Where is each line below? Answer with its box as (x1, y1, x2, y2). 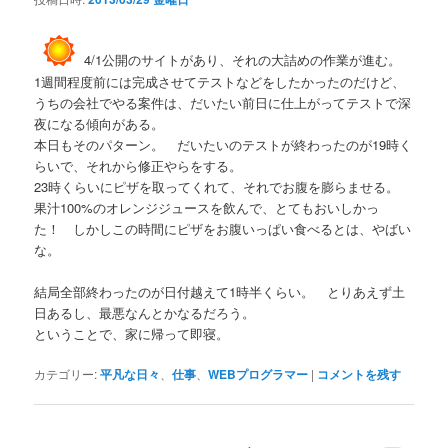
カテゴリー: (34, 364, 98, 382)
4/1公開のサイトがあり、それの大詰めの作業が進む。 (84, 50, 402, 70)
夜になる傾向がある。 (34, 113, 165, 133)
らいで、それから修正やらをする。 (34, 155, 243, 175)
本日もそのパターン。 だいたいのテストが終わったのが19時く (34, 134, 413, 154)
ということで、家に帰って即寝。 (34, 323, 230, 343)
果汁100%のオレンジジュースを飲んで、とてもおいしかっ (34, 197, 380, 217)
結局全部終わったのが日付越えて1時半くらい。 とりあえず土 (34, 281, 406, 301)
